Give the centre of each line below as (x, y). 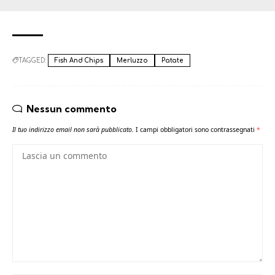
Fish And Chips (79, 60)
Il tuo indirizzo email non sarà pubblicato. (73, 129)
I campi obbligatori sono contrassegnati (196, 129)
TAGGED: (32, 60)
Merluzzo (133, 60)
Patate (172, 60)
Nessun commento (72, 108)
